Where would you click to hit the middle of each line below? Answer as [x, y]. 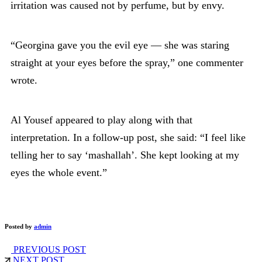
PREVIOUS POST [49, 249]
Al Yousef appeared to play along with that [101, 120]
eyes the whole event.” [59, 172]
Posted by [19, 226]
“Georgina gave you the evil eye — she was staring [120, 45]
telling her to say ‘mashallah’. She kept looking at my [125, 155]
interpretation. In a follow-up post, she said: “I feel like [128, 137]
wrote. [24, 80]
